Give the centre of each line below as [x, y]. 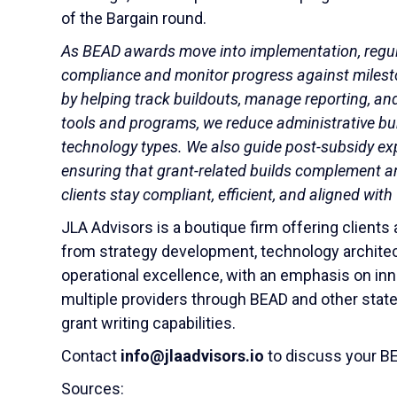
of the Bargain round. [134, 18]
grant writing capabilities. [148, 323]
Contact [91, 356]
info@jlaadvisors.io [192, 356]
